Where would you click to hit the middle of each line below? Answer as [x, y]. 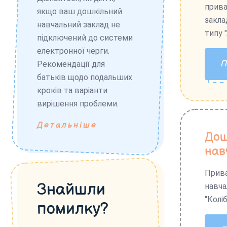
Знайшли [71, 190]
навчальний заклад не [79, 24]
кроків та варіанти [72, 90]
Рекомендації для [71, 64]
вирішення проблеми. [78, 103]
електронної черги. [73, 51]
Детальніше [67, 125]
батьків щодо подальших [85, 77]
